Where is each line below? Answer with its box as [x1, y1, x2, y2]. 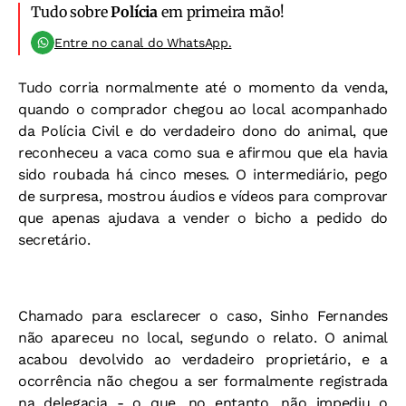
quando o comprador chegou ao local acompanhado [18, 100, 388, 118]
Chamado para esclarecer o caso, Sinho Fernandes [18, 306, 388, 324]
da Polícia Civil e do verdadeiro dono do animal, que [18, 121, 388, 140]
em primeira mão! [158, 2, 285, 21]
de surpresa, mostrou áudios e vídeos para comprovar [18, 187, 388, 205]
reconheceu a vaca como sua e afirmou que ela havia [18, 143, 388, 161]
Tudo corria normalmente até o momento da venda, [18, 78, 388, 96]
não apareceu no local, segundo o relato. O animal [18, 328, 388, 346]
